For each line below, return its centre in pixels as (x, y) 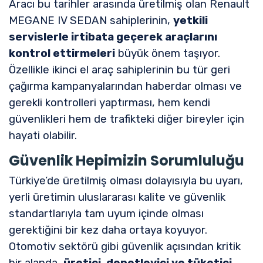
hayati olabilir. (43, 135)
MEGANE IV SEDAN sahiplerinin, (91, 20)
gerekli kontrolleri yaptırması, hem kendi (109, 102)
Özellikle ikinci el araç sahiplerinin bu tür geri (119, 70)
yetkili (190, 20)
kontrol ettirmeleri (62, 53)
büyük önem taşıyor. (168, 53)
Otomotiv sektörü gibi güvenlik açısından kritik (125, 246)
